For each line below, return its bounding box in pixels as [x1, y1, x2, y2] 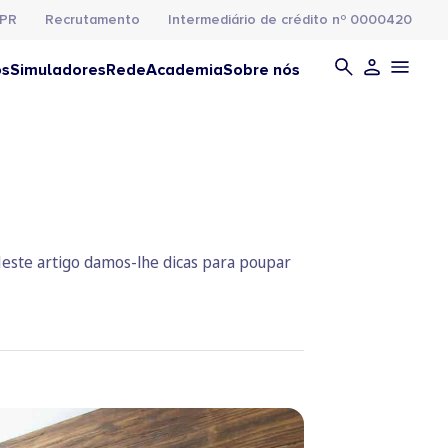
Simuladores [10, 60, 106, 80]
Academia [146, 60, 223, 80]
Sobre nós [223, 60, 300, 80]
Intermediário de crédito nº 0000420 [168, 11, 412, 28]
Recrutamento [45, 11, 140, 28]
